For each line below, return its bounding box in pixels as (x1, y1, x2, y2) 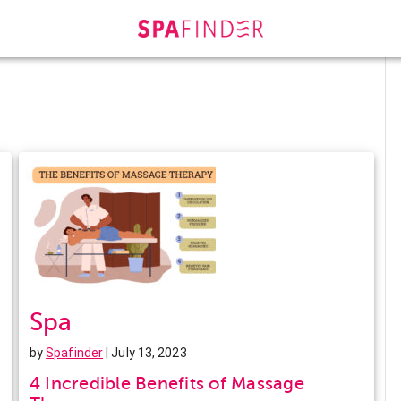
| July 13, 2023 (103, 345, 187, 360)
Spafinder (46, 345, 104, 360)
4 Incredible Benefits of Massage (29, 372, 304, 394)
